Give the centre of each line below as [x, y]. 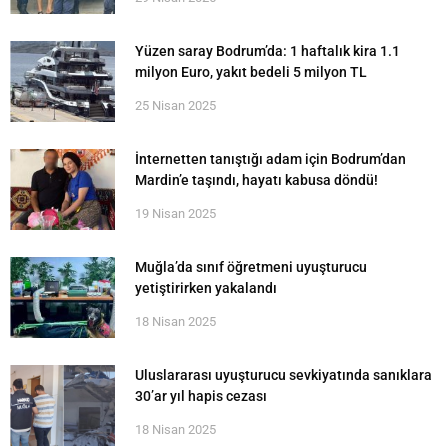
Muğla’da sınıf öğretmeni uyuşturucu [251, 266]
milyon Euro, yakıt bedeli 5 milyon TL [251, 71]
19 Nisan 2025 [175, 213]
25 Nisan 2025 [175, 105]
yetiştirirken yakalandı [206, 287]
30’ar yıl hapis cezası [201, 395]
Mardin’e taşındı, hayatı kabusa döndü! [256, 179]
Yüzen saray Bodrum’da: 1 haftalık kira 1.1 [267, 50]
